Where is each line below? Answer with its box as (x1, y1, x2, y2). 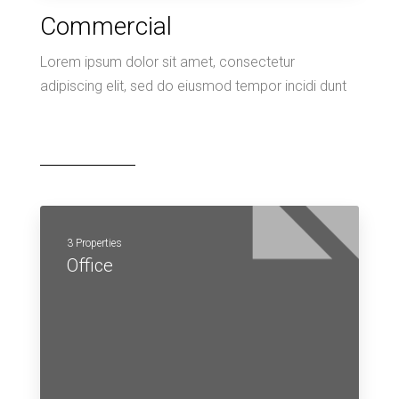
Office (67, 255, 113, 276)
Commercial (40, 12, 172, 41)
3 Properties (67, 237, 122, 249)
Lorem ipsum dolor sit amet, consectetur (40, 53, 295, 70)
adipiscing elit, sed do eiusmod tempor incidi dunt (40, 77, 346, 94)
